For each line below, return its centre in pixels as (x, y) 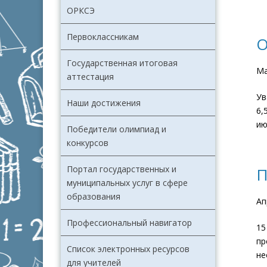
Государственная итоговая (122, 63)
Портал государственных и (122, 169)
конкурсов (88, 143)
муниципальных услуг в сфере (127, 183)
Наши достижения (104, 103)
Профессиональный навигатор (129, 223)
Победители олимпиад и (117, 129)
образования (94, 197)
